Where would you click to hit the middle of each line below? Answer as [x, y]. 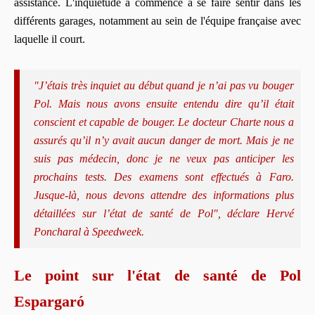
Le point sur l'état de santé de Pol [157, 275]
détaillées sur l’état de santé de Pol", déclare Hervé [164, 213]
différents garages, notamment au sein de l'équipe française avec [157, 20]
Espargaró [49, 301]
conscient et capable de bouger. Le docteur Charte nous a [164, 122]
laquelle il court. [50, 39]
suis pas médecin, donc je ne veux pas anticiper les [164, 158]
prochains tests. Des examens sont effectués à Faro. [164, 176]
